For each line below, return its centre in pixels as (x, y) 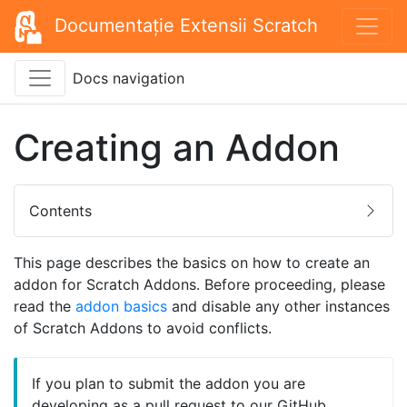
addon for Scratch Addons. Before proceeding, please (199, 284)
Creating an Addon (177, 147)
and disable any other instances (278, 306)
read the (45, 306)
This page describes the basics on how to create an (192, 262)
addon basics (121, 306)
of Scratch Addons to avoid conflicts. (143, 328)
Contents (60, 210)
